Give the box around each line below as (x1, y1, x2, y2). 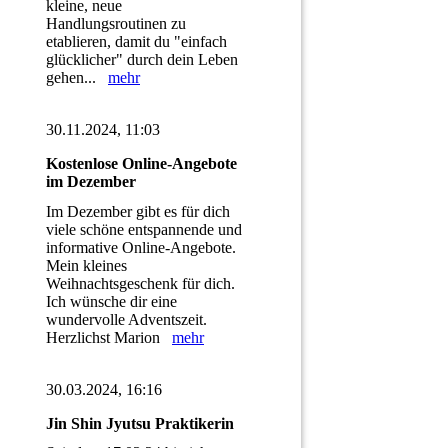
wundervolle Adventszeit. (46, 310, 207, 328)
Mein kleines (46, 256, 127, 274)
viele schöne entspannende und (46, 220, 242, 238)
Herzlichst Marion (46, 328, 172, 346)
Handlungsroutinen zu (46, 15, 186, 33)
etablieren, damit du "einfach (46, 33, 227, 51)
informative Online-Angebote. (46, 238, 236, 256)
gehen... (46, 69, 108, 87)
